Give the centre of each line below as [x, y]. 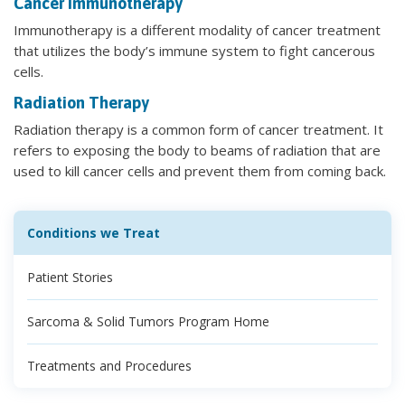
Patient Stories [70, 277]
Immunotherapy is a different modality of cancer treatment [197, 29]
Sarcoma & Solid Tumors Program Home [148, 321]
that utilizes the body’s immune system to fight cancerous [194, 50]
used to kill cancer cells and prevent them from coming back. [200, 170]
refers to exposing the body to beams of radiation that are [197, 150]
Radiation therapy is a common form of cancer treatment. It [198, 129]
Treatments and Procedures [109, 365]
